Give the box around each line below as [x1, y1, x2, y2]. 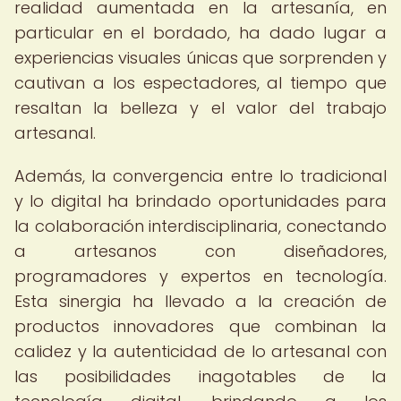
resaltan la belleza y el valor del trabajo [14, 97, 387, 119]
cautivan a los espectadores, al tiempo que [14, 72, 387, 94]
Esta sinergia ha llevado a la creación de [14, 290, 387, 312]
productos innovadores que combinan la [14, 315, 387, 337]
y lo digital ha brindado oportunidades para [14, 190, 387, 212]
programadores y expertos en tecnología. [14, 265, 387, 287]
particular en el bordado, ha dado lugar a [14, 21, 387, 44]
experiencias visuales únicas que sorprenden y [14, 47, 387, 69]
